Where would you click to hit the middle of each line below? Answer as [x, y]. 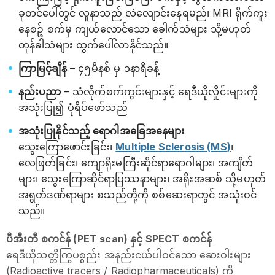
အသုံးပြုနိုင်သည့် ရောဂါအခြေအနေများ [102, 131]
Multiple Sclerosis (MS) [173, 147]
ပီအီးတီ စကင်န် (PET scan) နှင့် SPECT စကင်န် [109, 239]
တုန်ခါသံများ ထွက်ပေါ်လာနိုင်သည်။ [94, 45]
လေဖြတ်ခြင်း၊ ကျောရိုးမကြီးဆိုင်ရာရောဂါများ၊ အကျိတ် [136, 163]
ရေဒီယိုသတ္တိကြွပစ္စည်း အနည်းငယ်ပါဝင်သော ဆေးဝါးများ [129, 255]
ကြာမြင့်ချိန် [43, 68]
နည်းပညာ [40, 91]
